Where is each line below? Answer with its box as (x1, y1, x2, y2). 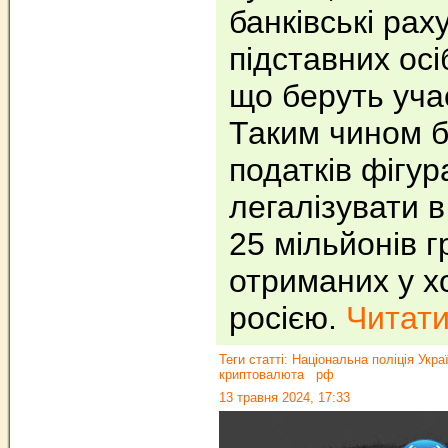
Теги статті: (219, 352, 292, 367)
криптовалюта (219, 367, 304, 382)
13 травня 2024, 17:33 (219, 390, 350, 405)
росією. (229, 300, 346, 336)
